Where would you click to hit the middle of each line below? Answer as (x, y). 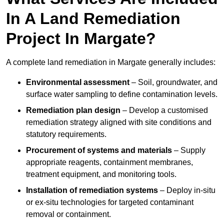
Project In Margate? (81, 39)
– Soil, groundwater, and (173, 82)
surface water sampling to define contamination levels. (122, 94)
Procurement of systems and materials (99, 150)
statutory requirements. (66, 134)
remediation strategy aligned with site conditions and (119, 122)
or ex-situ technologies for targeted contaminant (110, 202)
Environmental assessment (78, 82)
